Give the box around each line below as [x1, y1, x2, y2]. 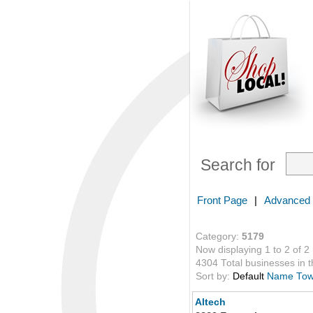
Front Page [197, 194, 247, 206]
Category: [196, 231, 242, 242]
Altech [195, 296, 226, 307]
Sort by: [196, 271, 233, 282]
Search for [201, 156, 275, 174]
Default [233, 271, 264, 282]
